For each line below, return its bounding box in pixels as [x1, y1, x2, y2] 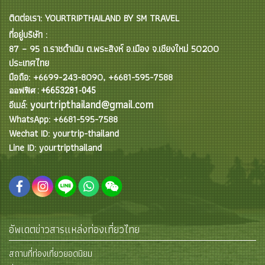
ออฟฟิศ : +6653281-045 [9, 85, 96, 95]
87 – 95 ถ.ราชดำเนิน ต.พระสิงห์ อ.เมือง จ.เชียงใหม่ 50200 [9, 41, 219, 56]
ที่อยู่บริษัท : [9, 27, 47, 42]
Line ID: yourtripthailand [9, 140, 102, 155]
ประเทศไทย [9, 55, 49, 70]
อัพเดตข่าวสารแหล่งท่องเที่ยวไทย [9, 221, 140, 238]
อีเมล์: [9, 97, 30, 112]
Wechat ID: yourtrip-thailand [9, 125, 119, 141]
